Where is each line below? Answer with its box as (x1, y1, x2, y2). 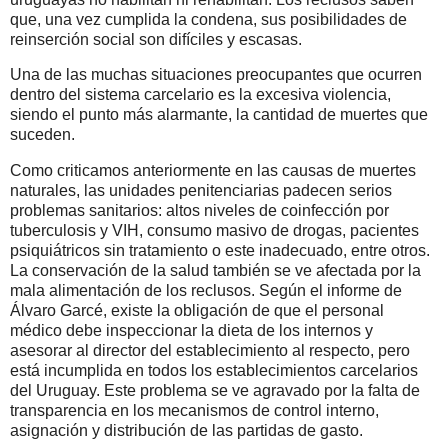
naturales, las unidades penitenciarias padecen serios (10, 182, 392, 200)
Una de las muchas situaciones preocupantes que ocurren (10, 66, 422, 84)
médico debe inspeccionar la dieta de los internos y (10, 322, 373, 340)
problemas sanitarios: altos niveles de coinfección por (10, 202, 389, 220)
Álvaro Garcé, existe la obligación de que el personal (10, 302, 384, 320)
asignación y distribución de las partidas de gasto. (10, 422, 363, 440)
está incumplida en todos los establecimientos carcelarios (10, 362, 418, 380)
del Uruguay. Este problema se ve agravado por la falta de (10, 382, 420, 400)
